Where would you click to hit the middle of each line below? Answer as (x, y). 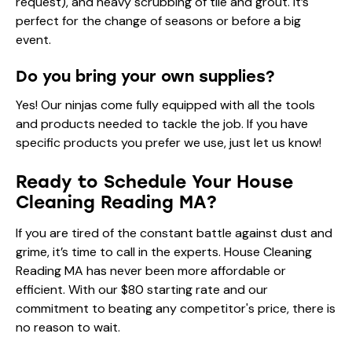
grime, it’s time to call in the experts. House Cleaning (164, 251)
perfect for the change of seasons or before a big (158, 20)
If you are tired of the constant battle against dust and (174, 233)
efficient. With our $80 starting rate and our (142, 289)
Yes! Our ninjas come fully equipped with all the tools (165, 104)
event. (33, 39)
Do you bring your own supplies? (145, 76)
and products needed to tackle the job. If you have (162, 123)
